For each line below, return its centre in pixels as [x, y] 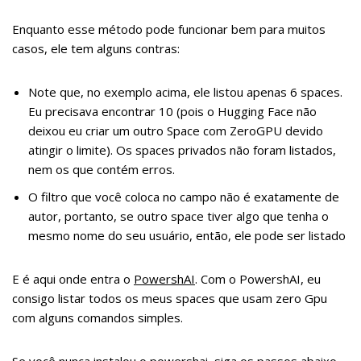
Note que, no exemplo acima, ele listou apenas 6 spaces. [185, 92]
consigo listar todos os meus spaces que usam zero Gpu [170, 298]
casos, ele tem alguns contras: [96, 48]
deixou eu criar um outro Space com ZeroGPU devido [176, 131]
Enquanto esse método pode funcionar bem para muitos [169, 29]
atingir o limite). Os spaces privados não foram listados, [182, 150]
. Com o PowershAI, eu [258, 279]
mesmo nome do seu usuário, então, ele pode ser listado [187, 235]
